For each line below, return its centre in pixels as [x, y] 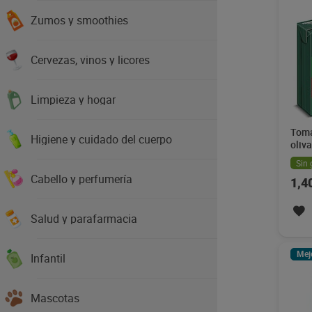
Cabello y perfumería [81, 179]
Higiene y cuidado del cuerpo [101, 139]
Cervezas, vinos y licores [90, 60]
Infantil [48, 258]
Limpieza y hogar [73, 100]
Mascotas [55, 298]
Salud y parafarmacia [84, 219]
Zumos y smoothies [79, 20]
